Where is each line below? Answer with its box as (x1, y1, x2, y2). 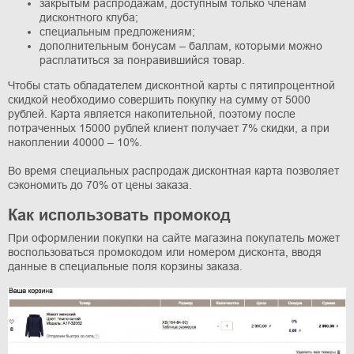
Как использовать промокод (8, 205, 231, 224)
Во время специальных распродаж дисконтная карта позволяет (8, 164, 339, 177)
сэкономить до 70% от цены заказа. (8, 178, 192, 191)
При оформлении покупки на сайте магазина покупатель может (8, 231, 340, 244)
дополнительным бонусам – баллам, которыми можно (40, 39, 322, 52)
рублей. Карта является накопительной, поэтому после (8, 107, 296, 120)
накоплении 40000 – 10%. (8, 135, 142, 149)
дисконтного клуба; (40, 10, 138, 24)
